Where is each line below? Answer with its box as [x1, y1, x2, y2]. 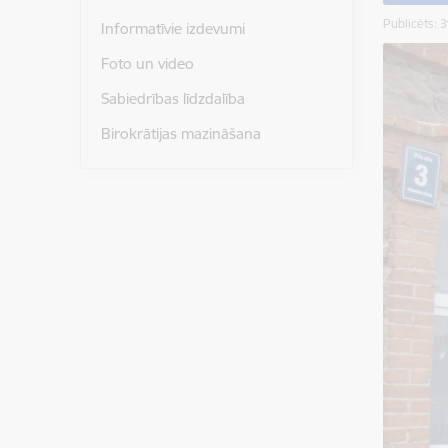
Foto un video [100, 54, 194, 74]
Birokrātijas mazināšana [100, 123, 261, 143]
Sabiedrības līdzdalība [100, 88, 245, 108]
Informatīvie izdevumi [100, 19, 245, 39]
